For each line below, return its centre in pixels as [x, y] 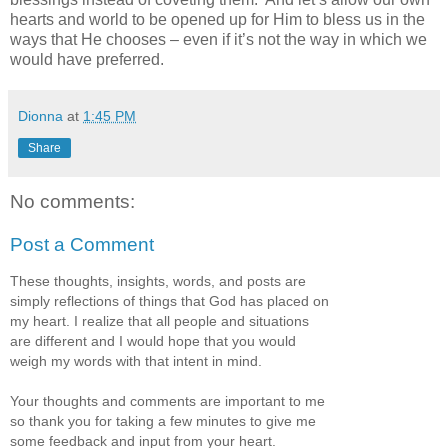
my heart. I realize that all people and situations [159, 320]
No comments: [72, 201]
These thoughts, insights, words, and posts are [158, 280]
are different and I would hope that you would [153, 340]
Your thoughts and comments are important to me [167, 400]
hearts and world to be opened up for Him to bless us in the [217, 19]
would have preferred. [89, 59]
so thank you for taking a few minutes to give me [163, 420]
